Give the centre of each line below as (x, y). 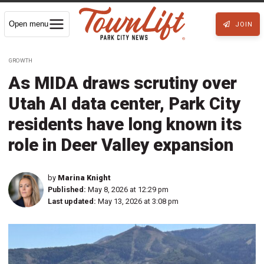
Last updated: (72, 201)
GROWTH (20, 60)
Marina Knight (84, 177)
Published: (67, 189)
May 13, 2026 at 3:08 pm (138, 201)
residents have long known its (125, 124)
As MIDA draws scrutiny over (123, 83)
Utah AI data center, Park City (124, 103)
